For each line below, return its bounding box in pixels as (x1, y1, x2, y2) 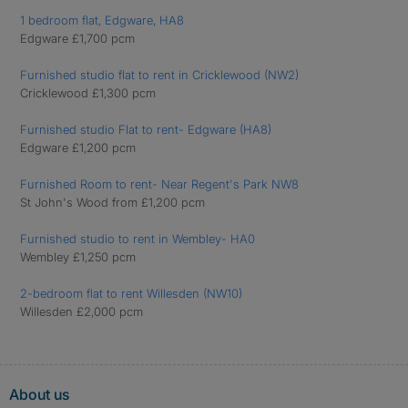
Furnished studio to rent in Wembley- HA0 (20, 231, 255, 246)
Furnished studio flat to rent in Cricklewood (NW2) (20, 67, 299, 82)
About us (9, 385, 69, 403)
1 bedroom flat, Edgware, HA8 (20, 13, 184, 27)
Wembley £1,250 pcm (20, 250, 136, 264)
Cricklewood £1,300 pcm (20, 86, 156, 100)
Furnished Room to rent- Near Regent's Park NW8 (20, 177, 299, 191)
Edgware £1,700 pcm (20, 31, 135, 46)
